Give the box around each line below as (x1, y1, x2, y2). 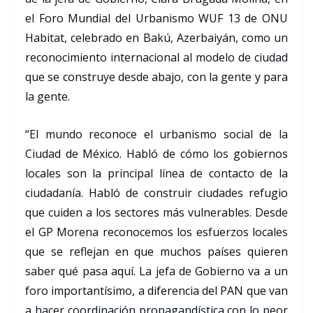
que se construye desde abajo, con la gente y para (25, 69, 288, 85)
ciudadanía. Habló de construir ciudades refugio (25, 185, 288, 201)
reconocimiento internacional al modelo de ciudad (25, 50, 288, 66)
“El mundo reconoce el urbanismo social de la (25, 126, 288, 143)
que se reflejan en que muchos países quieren (25, 244, 288, 260)
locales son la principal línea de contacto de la (25, 166, 288, 182)
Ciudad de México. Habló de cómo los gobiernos (25, 146, 288, 162)
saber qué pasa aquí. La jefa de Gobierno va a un (25, 263, 288, 279)
